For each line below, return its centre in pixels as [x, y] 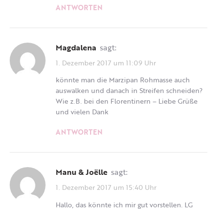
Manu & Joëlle [85, 172]
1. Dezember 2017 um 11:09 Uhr [106, 62]
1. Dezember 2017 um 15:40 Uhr [106, 187]
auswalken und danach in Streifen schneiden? [129, 91]
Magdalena [79, 47]
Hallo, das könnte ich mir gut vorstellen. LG [124, 204]
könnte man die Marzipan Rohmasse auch [123, 80]
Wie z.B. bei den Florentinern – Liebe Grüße [127, 101]
